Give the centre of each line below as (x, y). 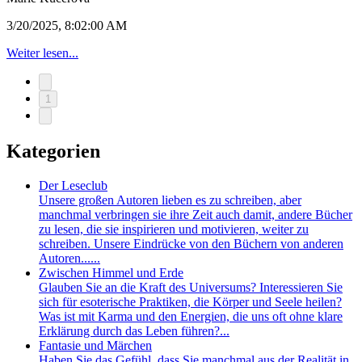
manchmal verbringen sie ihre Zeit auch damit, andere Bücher (196, 214)
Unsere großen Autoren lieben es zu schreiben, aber (170, 200)
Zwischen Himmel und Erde (111, 272)
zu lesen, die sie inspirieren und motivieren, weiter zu (174, 229)
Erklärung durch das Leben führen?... (134, 330)
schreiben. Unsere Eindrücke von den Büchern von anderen (191, 243)
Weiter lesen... (42, 53)
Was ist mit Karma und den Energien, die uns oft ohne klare (191, 316)
